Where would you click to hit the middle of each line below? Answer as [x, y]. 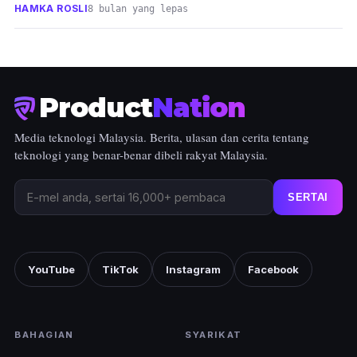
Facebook [273, 269]
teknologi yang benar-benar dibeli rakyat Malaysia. [141, 155]
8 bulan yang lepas [137, 9]
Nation [199, 108]
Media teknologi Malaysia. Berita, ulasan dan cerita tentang [162, 137]
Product [96, 108]
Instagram [193, 269]
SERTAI [308, 198]
